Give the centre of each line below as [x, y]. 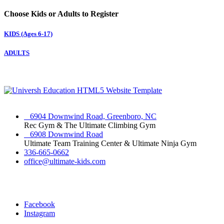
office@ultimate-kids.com [65, 161]
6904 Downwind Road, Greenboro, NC [90, 116]
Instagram [39, 213]
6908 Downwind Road [63, 134]
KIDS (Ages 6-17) [28, 33]
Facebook [39, 204]
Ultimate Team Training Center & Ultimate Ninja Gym [110, 143]
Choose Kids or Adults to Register [61, 14]
